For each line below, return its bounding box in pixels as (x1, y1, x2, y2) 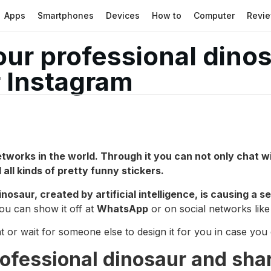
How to (152, 10, 182, 21)
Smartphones (38, 10, 94, 21)
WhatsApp (97, 202, 148, 215)
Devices (106, 10, 140, 21)
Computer (194, 10, 235, 21)
